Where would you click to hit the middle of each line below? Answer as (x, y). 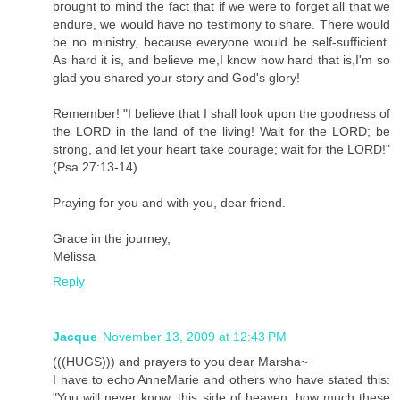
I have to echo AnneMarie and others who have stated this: (221, 379)
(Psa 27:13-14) (95, 167)
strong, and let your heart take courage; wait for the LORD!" (221, 149)
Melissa (74, 256)
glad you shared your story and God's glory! (176, 77)
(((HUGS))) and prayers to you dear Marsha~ (180, 361)
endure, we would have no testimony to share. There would (221, 24)
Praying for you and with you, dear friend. (169, 202)
